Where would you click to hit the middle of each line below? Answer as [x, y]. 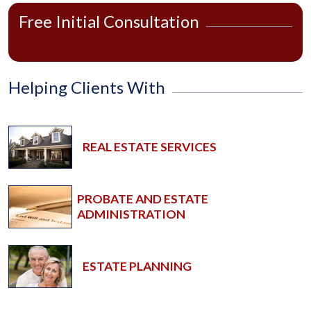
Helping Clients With [87, 87]
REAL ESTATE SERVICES [150, 146]
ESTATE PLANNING [137, 266]
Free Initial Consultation [109, 21]
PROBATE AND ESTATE [143, 199]
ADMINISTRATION [131, 214]
